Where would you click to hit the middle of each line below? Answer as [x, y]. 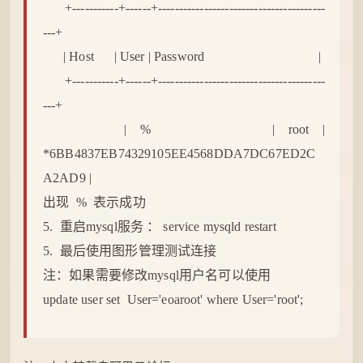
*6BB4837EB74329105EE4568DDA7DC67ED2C [179, 154]
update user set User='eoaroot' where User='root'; [173, 299]
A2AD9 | [68, 178]
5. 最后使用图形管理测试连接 [130, 251]
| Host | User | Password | [182, 56]
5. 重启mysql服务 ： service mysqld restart [160, 226]
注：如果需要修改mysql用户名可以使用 [157, 275]
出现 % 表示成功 [94, 202]
